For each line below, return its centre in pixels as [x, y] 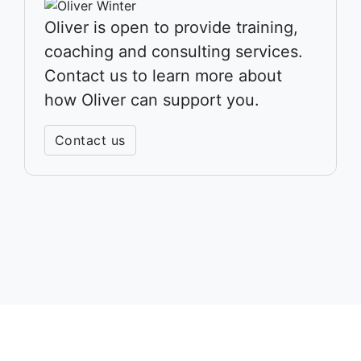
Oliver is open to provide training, [171, 28]
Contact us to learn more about [163, 76]
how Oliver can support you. [152, 100]
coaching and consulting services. [174, 52]
